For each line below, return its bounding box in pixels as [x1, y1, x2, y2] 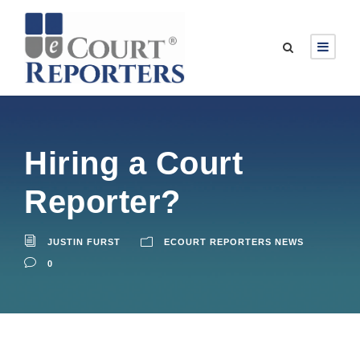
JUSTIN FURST [47, 236, 121, 247]
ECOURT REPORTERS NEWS [164, 236, 304, 247]
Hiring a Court [24, 145, 243, 181]
